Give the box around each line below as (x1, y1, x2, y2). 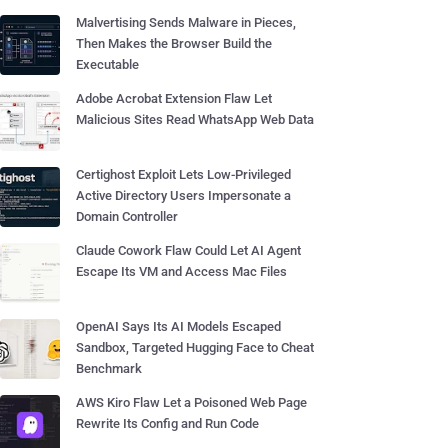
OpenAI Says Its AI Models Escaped (76, 319, 281, 334)
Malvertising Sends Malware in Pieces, (76, 15, 296, 30)
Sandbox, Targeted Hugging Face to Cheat (76, 340, 314, 355)
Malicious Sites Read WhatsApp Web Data (76, 112, 314, 127)
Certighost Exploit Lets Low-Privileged (76, 167, 291, 182)
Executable (76, 57, 139, 72)
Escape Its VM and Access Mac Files (76, 264, 287, 279)
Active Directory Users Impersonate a (76, 188, 291, 203)
